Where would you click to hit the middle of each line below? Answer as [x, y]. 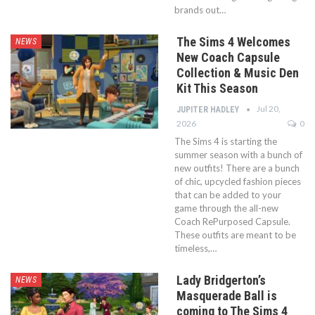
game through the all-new [226, 208]
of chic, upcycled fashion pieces [238, 181]
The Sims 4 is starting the [226, 141]
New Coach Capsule [228, 57]
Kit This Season [217, 88]
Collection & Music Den [238, 72]
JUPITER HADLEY [209, 109]
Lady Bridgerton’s [221, 280]
